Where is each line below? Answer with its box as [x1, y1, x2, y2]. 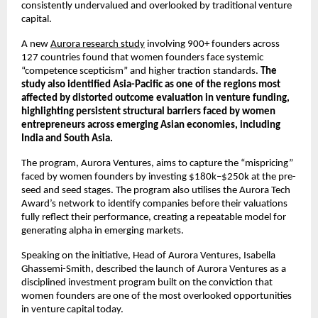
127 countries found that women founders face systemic [21, 52, 263, 63]
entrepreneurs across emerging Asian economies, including [21, 119, 280, 131]
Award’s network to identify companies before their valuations [21, 198, 287, 209]
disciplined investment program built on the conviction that [21, 277, 273, 288]
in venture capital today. [21, 304, 124, 315]
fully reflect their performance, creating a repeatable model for [21, 212, 286, 223]
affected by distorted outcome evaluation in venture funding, [21, 92, 290, 104]
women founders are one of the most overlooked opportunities [21, 290, 292, 302]
